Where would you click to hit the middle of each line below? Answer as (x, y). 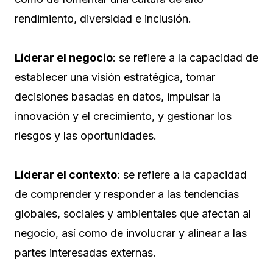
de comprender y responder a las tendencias (127, 194)
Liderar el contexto (66, 175)
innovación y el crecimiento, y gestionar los (123, 116)
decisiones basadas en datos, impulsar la (118, 97)
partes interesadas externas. (85, 253)
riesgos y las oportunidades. (86, 136)
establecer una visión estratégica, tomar (115, 77)
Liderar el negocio (64, 58)
